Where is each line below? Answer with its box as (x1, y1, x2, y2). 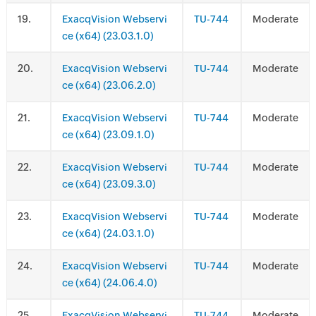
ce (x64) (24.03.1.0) (61, 228, 154, 239)
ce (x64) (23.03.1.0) (61, 30, 154, 42)
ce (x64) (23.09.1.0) (61, 129, 154, 140)
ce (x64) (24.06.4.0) (61, 277, 157, 288)
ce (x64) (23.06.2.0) (61, 80, 156, 91)
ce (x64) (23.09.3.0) (61, 178, 156, 190)
